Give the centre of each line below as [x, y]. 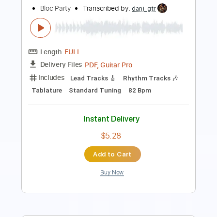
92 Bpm [172, 63]
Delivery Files [68, 34]
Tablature [158, 77]
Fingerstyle [97, 50]
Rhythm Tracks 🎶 [66, 77]
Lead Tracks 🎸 [60, 63]
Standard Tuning [123, 63]
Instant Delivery [124, 109]
